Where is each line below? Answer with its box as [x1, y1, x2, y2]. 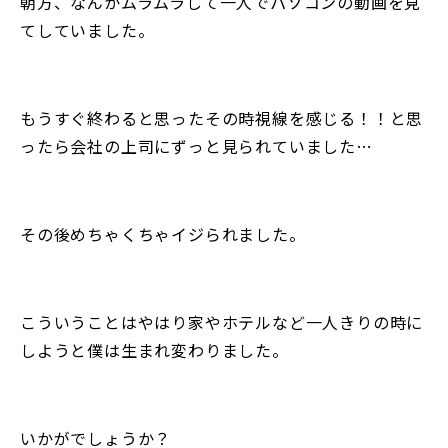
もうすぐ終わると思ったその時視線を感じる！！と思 [20, 105, 424, 130]
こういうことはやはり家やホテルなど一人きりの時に [20, 309, 424, 334]
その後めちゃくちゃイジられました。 [20, 221, 306, 246]
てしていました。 [20, 17, 155, 42]
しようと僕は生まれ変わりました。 [20, 337, 289, 362]
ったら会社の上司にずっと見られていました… [20, 133, 373, 158]
